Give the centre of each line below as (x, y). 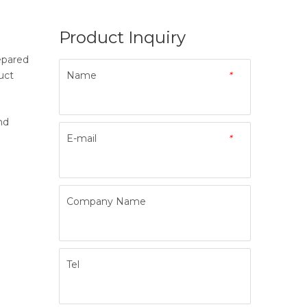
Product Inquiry (122, 38)
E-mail (82, 139)
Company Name (106, 202)
